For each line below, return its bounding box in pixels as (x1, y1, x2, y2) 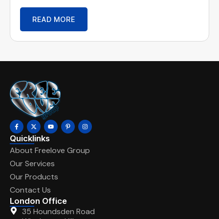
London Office (10, 196, 67, 206)
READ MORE (32, 15, 75, 23)
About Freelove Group (10, 145, 90, 155)
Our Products (10, 171, 58, 182)
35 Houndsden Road (22, 206, 95, 217)
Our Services (10, 158, 55, 169)
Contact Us (10, 184, 51, 195)
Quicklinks (10, 133, 50, 143)
